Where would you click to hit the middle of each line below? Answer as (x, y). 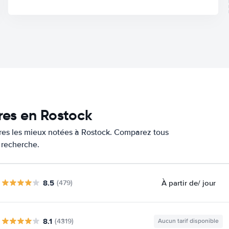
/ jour (207, 183)
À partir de (179, 183)
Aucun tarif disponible (189, 221)
